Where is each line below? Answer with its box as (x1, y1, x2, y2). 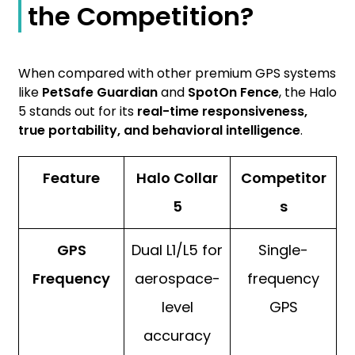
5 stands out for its (18, 102, 137, 121)
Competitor (240, 168, 326, 189)
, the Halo (279, 83, 337, 102)
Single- (258, 240, 308, 261)
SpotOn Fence (188, 83, 279, 102)
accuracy (143, 326, 211, 346)
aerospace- (134, 269, 220, 289)
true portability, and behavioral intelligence (18, 121, 300, 140)
